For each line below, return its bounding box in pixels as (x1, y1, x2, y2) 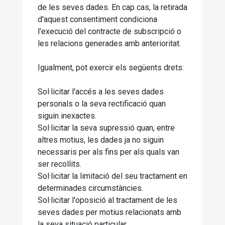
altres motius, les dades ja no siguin (38, 135, 164, 145)
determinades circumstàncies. (38, 183, 143, 193)
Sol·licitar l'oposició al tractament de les (38, 195, 177, 205)
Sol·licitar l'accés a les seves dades (38, 87, 164, 96)
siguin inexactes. (38, 111, 96, 121)
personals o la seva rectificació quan (38, 99, 166, 108)
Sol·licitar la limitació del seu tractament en (38, 171, 187, 181)
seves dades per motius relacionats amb (38, 207, 181, 217)
